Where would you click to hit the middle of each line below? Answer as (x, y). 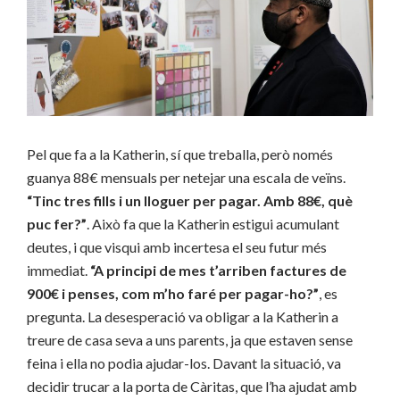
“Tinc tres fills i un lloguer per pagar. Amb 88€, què (190, 201)
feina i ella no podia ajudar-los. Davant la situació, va (184, 363)
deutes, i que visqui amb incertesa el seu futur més (177, 247)
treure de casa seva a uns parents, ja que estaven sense (190, 340)
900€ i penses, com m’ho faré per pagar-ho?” (173, 294)
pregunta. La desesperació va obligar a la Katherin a (183, 317)
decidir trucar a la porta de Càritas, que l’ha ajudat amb (192, 387)
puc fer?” (57, 224)
